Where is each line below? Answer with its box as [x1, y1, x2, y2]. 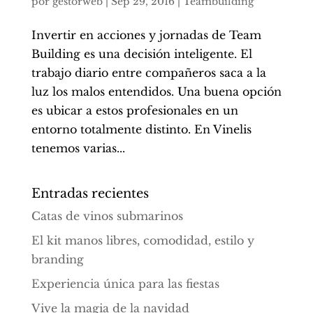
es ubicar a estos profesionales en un [31, 103, 238, 118]
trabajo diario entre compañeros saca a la [31, 66, 266, 80]
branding [31, 252, 84, 267]
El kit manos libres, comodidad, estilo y [31, 233, 254, 248]
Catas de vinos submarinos [31, 209, 183, 224]
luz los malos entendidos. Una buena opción [31, 85, 282, 99]
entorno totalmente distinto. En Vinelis [31, 122, 252, 137]
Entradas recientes [31, 186, 149, 202]
